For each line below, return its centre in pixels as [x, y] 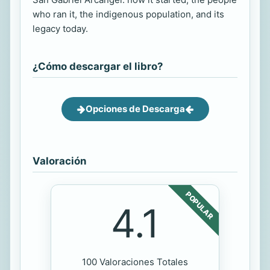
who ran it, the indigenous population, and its [128, 14]
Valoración [59, 161]
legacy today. [60, 29]
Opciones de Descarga [135, 109]
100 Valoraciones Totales [135, 262]
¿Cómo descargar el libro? [98, 67]
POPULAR [199, 206]
